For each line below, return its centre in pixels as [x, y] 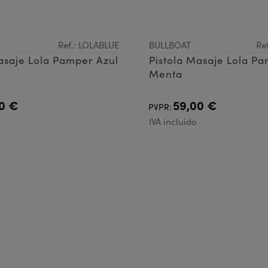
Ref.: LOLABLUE [89, 45]
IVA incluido [173, 121]
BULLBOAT [170, 45]
